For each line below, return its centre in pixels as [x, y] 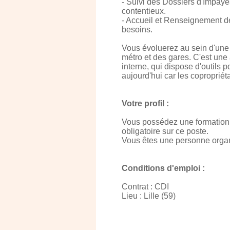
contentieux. [144, 11]
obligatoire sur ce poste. [165, 131]
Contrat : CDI [145, 187]
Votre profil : [145, 103]
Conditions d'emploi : [163, 168]
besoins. [137, 30]
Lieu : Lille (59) [149, 196]
